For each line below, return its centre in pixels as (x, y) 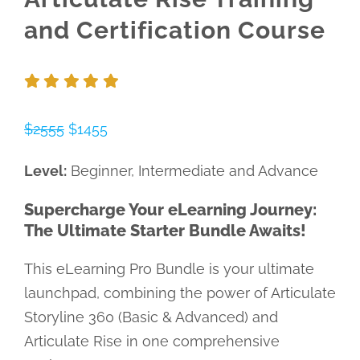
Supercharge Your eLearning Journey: (170, 210)
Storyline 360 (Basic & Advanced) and (151, 317)
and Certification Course (174, 30)
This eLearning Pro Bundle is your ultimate (169, 269)
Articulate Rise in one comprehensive (151, 342)
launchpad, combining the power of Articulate (180, 293)
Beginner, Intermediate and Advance (192, 171)
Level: (45, 171)
